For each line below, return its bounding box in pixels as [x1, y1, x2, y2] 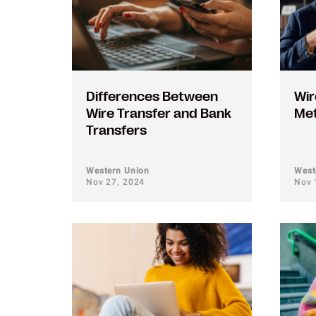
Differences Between [86, 90, 218, 104]
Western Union [86, 166, 150, 176]
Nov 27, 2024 [86, 177, 145, 187]
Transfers [86, 123, 147, 138]
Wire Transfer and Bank [86, 107, 231, 121]
